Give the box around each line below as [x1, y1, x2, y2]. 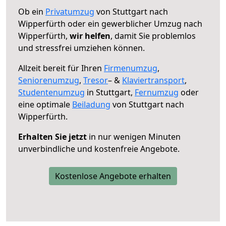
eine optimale [18, 98, 72, 110]
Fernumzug [135, 86, 179, 98]
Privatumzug [45, 6, 94, 17]
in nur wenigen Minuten [87, 131, 181, 142]
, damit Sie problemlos [110, 30, 196, 41]
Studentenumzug [18, 86, 85, 98]
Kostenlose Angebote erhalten [55, 170, 171, 182]
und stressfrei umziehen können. [18, 42, 145, 53]
